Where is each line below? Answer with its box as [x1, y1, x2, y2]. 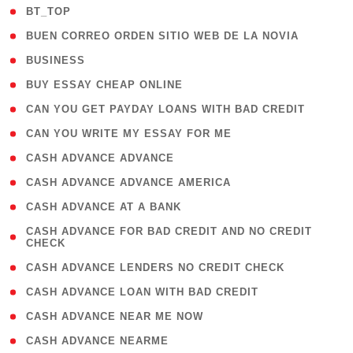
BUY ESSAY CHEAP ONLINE [26, 79, 183, 91]
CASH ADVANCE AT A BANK [26, 201, 181, 213]
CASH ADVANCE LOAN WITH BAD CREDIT [26, 286, 258, 298]
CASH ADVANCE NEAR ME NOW [26, 310, 203, 322]
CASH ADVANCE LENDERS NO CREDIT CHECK [26, 262, 284, 273]
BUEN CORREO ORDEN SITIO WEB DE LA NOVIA [26, 30, 299, 42]
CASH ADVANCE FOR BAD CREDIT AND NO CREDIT [26, 225, 312, 237]
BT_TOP [26, 6, 71, 17]
